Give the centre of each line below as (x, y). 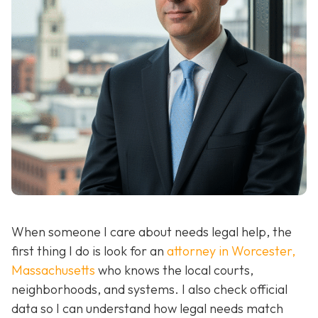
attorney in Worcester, (231, 251)
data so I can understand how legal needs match (147, 308)
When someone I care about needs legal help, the (152, 232)
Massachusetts (53, 270)
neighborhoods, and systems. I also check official (149, 289)
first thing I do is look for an (89, 251)
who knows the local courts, (174, 270)
